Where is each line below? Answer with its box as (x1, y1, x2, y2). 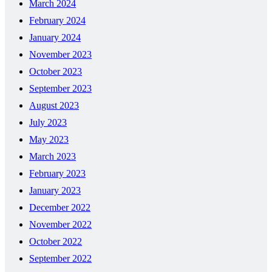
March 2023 (29, 151, 76, 161)
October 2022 (29, 236, 82, 246)
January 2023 (29, 185, 81, 195)
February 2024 (29, 15, 86, 25)
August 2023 (29, 100, 79, 110)
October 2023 (29, 66, 82, 76)
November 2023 (29, 49, 92, 59)
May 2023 (29, 134, 69, 144)
